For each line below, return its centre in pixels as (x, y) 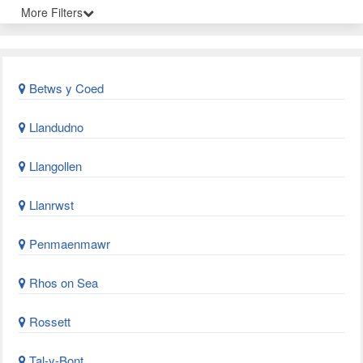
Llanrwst (50, 205)
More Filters (52, 12)
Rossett (48, 321)
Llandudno (55, 127)
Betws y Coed (65, 88)
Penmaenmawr (68, 243)
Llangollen (54, 166)
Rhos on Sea (62, 282)
